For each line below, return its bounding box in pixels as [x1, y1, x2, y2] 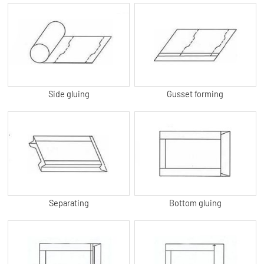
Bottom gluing [169, 197, 222, 208]
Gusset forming [167, 89, 224, 100]
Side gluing [48, 89, 90, 100]
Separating [48, 197, 89, 208]
